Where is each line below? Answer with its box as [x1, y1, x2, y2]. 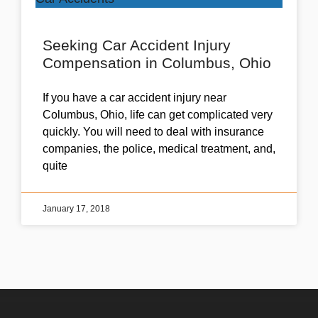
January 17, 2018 [43, 203, 110, 214]
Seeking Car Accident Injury [43, 36, 231, 53]
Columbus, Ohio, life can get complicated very [43, 108, 273, 121]
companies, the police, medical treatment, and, [43, 142, 275, 155]
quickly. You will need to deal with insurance [43, 125, 264, 138]
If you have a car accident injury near [43, 91, 226, 104]
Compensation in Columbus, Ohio [43, 54, 271, 71]
